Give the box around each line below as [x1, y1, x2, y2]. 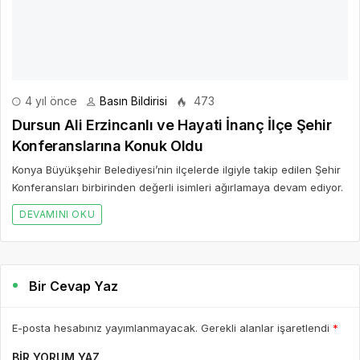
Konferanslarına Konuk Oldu [12, 137, 203, 154]
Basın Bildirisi [100, 93, 167, 108]
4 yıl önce [22, 93, 77, 108]
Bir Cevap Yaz [29, 277, 119, 294]
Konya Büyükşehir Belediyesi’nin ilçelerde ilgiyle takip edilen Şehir [12, 162, 341, 176]
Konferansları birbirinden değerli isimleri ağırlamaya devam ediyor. [12, 180, 343, 194]
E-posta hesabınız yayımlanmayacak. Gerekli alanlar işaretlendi [12, 321, 333, 334]
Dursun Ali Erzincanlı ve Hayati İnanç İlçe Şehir [12, 116, 332, 133]
